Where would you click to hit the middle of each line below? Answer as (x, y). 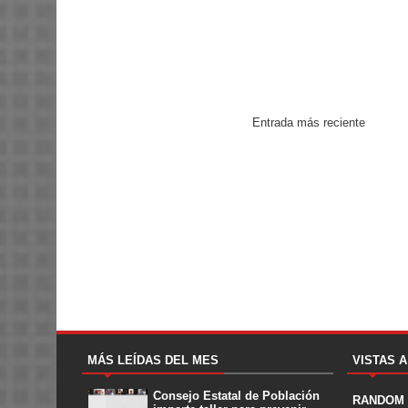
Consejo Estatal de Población (236, 396)
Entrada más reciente (309, 122)
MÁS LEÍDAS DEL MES (153, 360)
